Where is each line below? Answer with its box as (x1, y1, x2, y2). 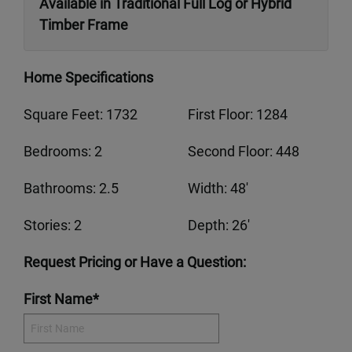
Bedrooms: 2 (24, 142, 102, 159)
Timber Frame (39, 16, 128, 33)
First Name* (24, 290, 99, 307)
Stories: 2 (24, 216, 82, 233)
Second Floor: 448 (188, 142, 299, 159)
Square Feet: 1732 (24, 105, 137, 123)
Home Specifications (24, 68, 153, 86)
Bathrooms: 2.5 (24, 179, 119, 196)
